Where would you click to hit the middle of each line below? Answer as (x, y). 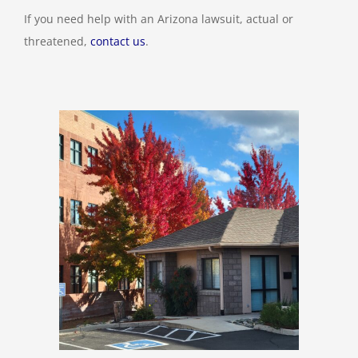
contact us (118, 42)
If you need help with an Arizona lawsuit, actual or (159, 19)
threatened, (57, 42)
